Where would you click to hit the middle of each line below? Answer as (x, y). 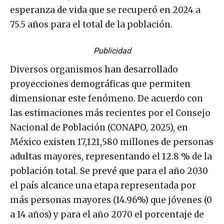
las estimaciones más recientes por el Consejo (110, 113)
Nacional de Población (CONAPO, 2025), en (99, 127)
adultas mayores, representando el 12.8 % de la (111, 156)
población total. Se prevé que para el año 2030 (109, 171)
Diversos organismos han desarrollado (94, 69)
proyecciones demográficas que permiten (100, 84)
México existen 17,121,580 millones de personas (112, 142)
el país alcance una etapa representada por (103, 185)
